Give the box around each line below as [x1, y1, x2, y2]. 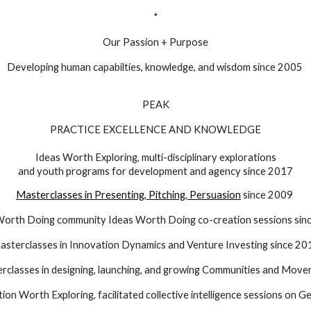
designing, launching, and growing [51, 264, 200, 276]
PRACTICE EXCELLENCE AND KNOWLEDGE [50, 124, 261, 135]
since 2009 [241, 189, 295, 201]
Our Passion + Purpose [103, 36, 208, 48]
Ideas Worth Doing [106, 214, 196, 226]
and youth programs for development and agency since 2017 [18, 165, 293, 177]
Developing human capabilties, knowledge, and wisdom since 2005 [6, 61, 305, 73]
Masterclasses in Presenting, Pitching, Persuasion [16, 189, 241, 201]
